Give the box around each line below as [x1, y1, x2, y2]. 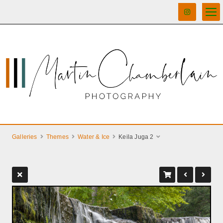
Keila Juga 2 [118, 133, 154, 140]
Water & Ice [78, 133, 110, 140]
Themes [46, 133, 69, 140]
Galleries [12, 133, 37, 140]
